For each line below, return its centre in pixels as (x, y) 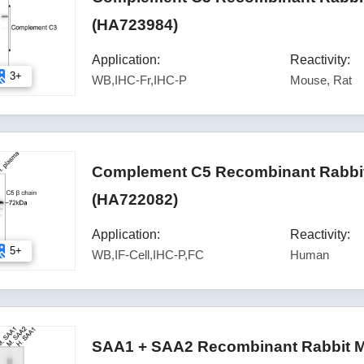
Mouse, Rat (321, 80)
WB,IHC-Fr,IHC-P (140, 80)
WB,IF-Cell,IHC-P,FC (148, 255)
